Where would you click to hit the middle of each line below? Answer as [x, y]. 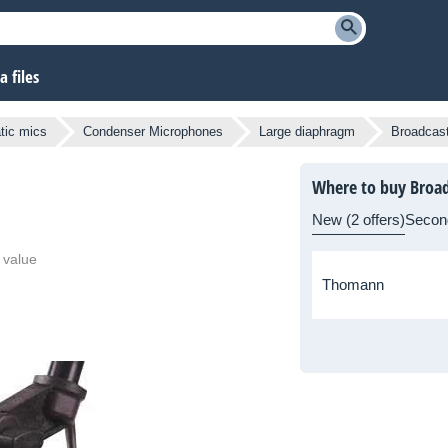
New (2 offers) [358, 220]
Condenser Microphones [153, 132]
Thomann [353, 285]
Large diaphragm [307, 132]
